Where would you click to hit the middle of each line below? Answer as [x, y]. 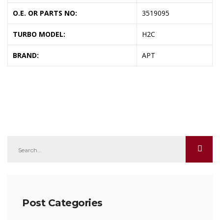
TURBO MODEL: [39, 34]
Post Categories [62, 203]
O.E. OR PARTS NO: [45, 13]
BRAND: [26, 55]
